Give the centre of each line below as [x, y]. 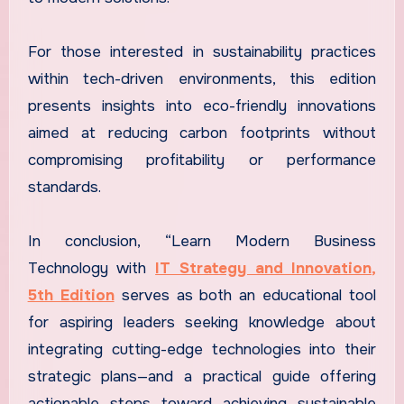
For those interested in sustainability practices [202, 51]
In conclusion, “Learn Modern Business [202, 241]
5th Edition [71, 295]
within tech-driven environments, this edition [202, 78]
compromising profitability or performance [202, 160]
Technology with [92, 268]
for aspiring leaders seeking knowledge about [202, 322]
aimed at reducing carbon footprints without [202, 133]
